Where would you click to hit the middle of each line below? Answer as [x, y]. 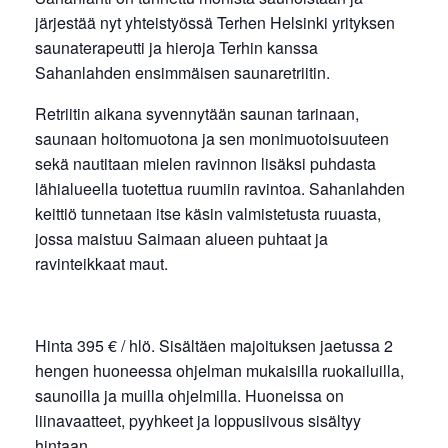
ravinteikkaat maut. [101, 263]
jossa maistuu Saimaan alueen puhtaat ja [181, 238]
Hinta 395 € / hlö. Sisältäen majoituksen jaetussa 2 [214, 345]
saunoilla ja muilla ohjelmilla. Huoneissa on [189, 395]
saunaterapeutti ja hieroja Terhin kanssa [176, 47]
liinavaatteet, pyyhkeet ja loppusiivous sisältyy [198, 420]
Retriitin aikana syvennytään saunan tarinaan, [197, 113]
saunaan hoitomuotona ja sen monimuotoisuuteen [212, 138]
